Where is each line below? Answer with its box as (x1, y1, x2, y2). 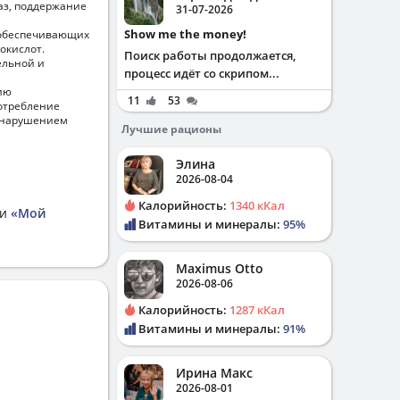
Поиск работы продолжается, (124, 47, 296, 63)
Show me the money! (130, 26, 246, 42)
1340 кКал (229, 197, 285, 213)
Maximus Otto (176, 260, 263, 277)
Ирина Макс (176, 364, 253, 381)
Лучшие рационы (121, 121, 221, 137)
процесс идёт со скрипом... (124, 65, 279, 81)
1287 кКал (229, 302, 285, 318)
